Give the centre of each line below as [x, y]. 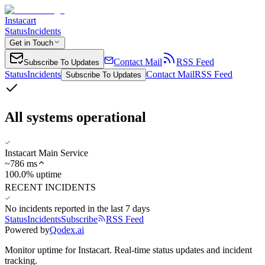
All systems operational [75, 117]
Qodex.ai [67, 230]
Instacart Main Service [46, 153]
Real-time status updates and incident [183, 250]
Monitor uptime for [41, 250]
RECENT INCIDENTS [50, 187]
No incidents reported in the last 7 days [77, 208]
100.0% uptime [33, 174]
